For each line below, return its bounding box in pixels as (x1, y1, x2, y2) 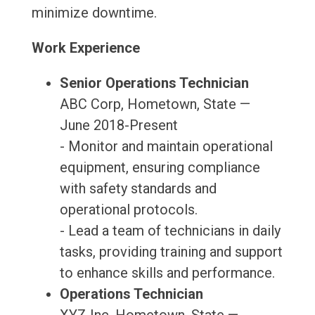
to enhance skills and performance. (59, 264, 275, 282)
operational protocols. (59, 201, 198, 219)
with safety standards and (59, 180, 217, 198)
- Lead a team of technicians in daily (59, 222, 281, 240)
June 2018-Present (59, 117, 178, 134)
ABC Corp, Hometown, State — (59, 96, 250, 113)
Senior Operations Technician (59, 75, 249, 92)
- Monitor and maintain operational (59, 138, 273, 155)
